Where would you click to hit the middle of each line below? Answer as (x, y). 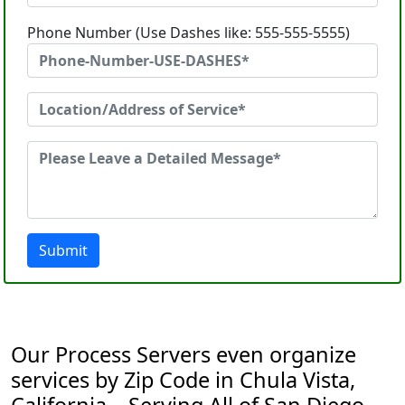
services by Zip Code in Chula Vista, (183, 380)
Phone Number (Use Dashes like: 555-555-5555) (188, 33)
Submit (63, 250)
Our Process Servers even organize (184, 354)
